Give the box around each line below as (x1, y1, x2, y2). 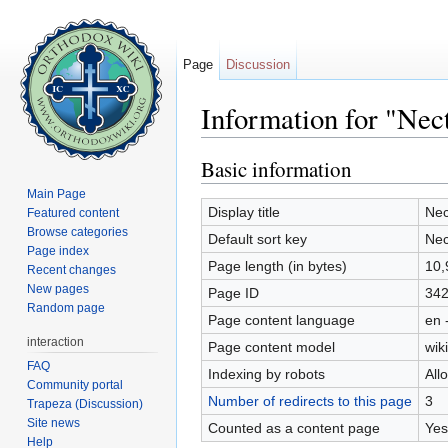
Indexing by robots (207, 365, 325, 382)
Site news (27, 415, 81, 430)
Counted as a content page (207, 419, 380, 436)
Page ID (207, 284, 259, 301)
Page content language (207, 311, 355, 328)
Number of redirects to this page (207, 392, 412, 409)
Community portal (27, 377, 124, 392)
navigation (260, 137, 325, 154)
